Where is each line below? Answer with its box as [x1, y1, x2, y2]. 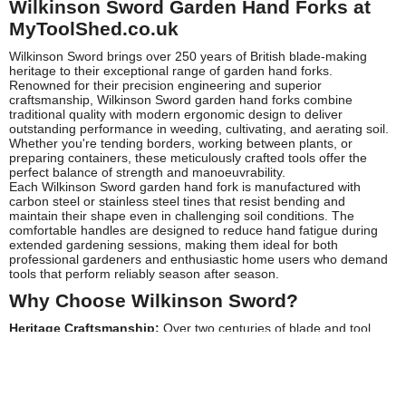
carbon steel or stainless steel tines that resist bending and [9, 193, 345, 208]
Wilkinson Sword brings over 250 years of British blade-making [9, 48, 367, 63]
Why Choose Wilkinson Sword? [9, 289, 298, 311]
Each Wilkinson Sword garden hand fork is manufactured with [9, 179, 361, 194]
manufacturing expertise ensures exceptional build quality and [9, 334, 363, 350]
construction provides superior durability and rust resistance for [9, 378, 370, 393]
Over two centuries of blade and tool [159, 320, 371, 335]
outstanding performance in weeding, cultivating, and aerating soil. [9, 121, 389, 136]
